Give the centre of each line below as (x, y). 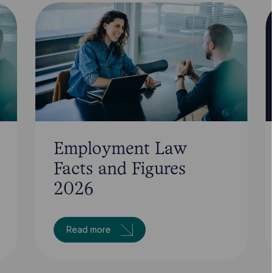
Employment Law (121, 149)
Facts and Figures (120, 169)
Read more (89, 229)
